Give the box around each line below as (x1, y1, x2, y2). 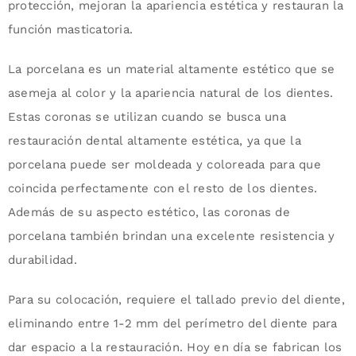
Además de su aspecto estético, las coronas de (7, 205, 290, 220)
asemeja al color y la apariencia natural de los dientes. (7, 86, 334, 101)
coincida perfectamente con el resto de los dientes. (7, 181, 318, 196)
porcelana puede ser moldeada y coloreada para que (7, 157, 321, 172)
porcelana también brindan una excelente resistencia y (7, 229, 335, 244)
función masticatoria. (7, 22, 133, 37)
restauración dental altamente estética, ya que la (7, 133, 301, 149)
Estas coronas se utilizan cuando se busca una (7, 110, 286, 125)
